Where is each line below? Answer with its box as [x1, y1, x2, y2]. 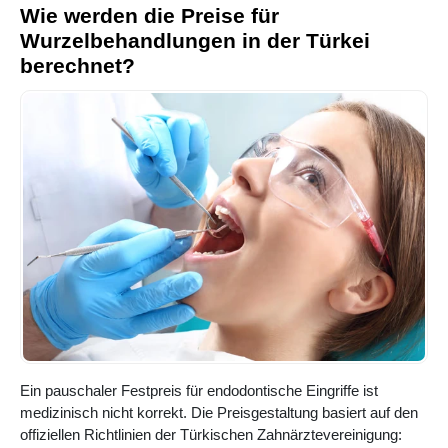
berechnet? [20, 54, 135, 78]
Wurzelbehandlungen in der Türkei [20, 29, 370, 53]
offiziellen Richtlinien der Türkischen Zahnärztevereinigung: [20, 426, 402, 444]
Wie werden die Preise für [20, 4, 279, 28]
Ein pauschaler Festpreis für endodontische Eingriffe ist [20, 382, 378, 400]
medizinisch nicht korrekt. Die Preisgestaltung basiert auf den [20, 404, 418, 422]
